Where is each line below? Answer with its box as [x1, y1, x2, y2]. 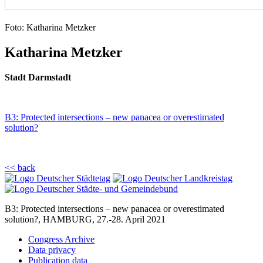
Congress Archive [28, 234, 95, 244]
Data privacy [28, 244, 76, 255]
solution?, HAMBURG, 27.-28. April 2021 [5, 214, 166, 224]
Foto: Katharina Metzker [5, 22, 96, 32]
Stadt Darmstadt [5, 72, 71, 82]
